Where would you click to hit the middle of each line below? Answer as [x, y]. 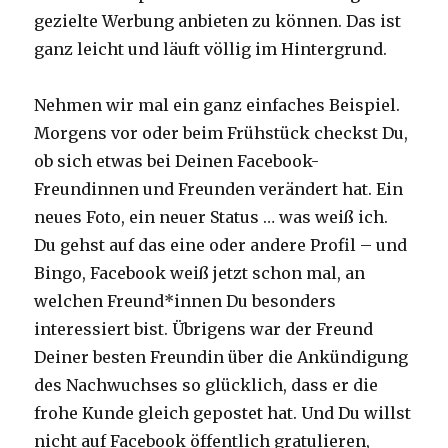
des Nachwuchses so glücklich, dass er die [206, 385]
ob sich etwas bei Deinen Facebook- [177, 161]
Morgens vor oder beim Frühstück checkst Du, [221, 133]
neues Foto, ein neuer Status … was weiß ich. [211, 217]
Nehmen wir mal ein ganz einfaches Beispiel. [217, 105]
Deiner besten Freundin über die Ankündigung [221, 357]
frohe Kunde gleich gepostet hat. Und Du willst [223, 413]
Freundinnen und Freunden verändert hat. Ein [219, 189]
